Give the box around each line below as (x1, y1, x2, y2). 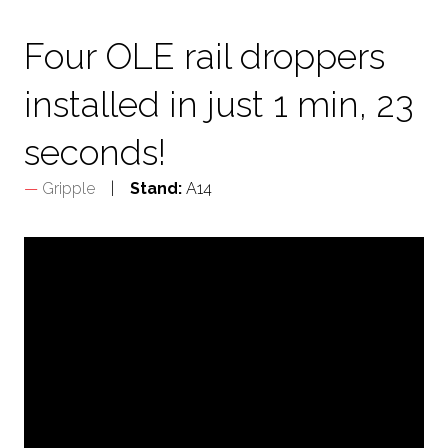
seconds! (24, 132, 166, 173)
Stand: (130, 179, 182, 198)
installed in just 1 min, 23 (24, 84, 414, 125)
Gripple (42, 179, 95, 198)
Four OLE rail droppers (24, 36, 385, 77)
